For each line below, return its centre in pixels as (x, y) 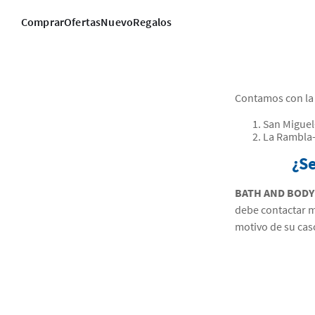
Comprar (43, 22)
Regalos (153, 22)
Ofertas (83, 22)
